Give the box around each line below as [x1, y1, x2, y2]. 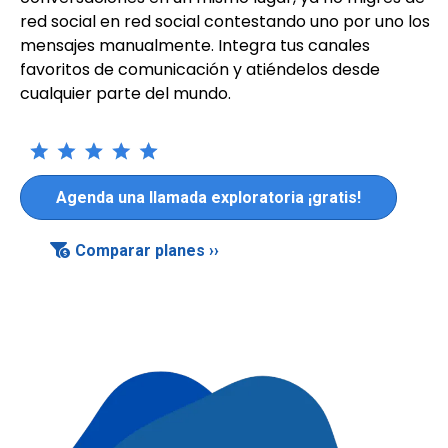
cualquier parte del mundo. [20, 81, 231, 105]
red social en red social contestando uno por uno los [20, 9, 430, 33]
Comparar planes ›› [75, 241, 219, 261]
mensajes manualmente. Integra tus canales [20, 33, 370, 57]
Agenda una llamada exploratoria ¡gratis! [56, 188, 361, 208]
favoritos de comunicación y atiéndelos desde [20, 57, 380, 81]
